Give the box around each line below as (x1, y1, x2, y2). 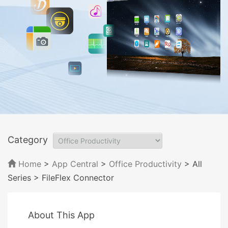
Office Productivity (109, 158, 182, 169)
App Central (52, 158, 98, 169)
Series (8, 172, 31, 183)
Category (8, 134, 48, 145)
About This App (28, 209, 95, 220)
